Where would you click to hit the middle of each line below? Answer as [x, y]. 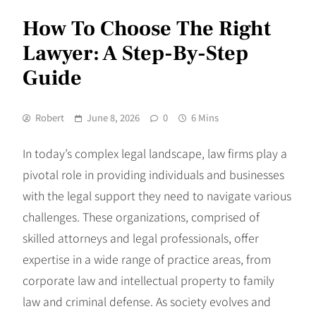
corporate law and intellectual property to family [148, 280]
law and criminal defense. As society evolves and [147, 301]
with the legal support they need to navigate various [157, 195]
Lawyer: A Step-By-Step [135, 53]
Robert [50, 117]
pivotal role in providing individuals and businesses [153, 174]
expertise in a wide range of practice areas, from [147, 259]
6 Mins [205, 117]
